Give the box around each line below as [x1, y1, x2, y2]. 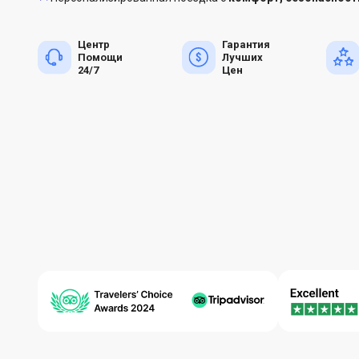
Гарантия [222, 38, 270, 50]
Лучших [222, 50, 263, 63]
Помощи [78, 50, 123, 63]
